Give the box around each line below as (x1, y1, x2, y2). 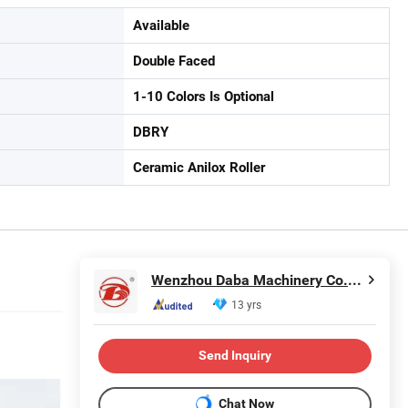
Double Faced (133, 52, 215, 69)
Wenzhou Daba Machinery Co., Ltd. (348, 271, 362, 290)
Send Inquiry (199, 348, 271, 363)
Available (133, 16, 189, 34)
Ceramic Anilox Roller (133, 158, 265, 176)
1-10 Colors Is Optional (133, 87, 274, 105)
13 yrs (231, 297, 261, 312)
